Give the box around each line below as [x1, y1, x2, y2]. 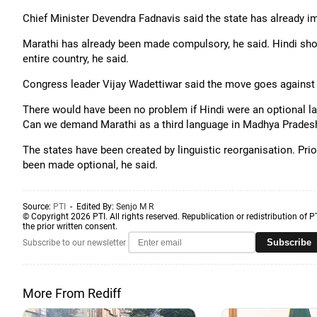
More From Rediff [23, 286, 121, 301]
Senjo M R [116, 202, 154, 212]
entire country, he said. [23, 52, 129, 65]
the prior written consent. [23, 221, 117, 231]
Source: [23, 202, 53, 212]
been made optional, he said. [23, 158, 158, 171]
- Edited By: [66, 202, 116, 212]
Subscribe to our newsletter [23, 237, 126, 248]
